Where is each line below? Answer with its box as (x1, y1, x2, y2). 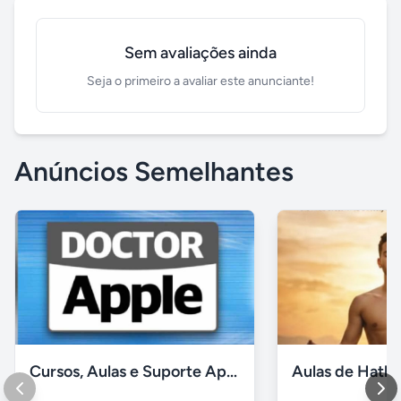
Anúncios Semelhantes (14, 155, 294, 188)
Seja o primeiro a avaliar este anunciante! (87, 73, 314, 89)
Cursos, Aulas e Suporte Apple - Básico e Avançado (226, 362, 237, 382)
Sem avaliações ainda (124, 43, 277, 63)
